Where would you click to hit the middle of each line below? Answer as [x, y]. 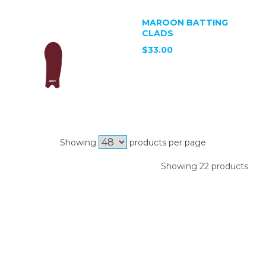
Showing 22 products [205, 166]
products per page [167, 142]
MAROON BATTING [185, 22]
